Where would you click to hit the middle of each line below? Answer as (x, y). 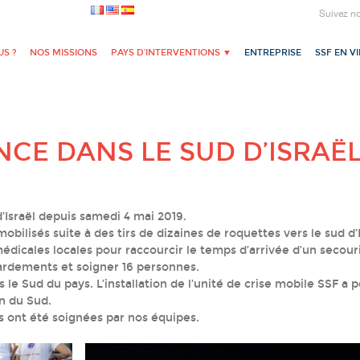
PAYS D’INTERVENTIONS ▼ (171, 53)
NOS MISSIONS (64, 53)
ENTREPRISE (273, 53)
